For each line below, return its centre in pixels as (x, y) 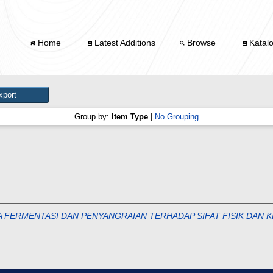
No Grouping (177, 117)
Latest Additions (124, 42)
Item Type (130, 117)
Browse (202, 42)
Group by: (93, 117)
